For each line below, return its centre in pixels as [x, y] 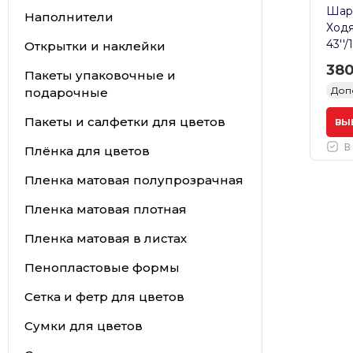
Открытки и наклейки [95, 46]
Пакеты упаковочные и [100, 75]
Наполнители [69, 17]
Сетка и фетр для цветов [104, 296]
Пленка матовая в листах [105, 238]
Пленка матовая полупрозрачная [134, 180]
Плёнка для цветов [87, 150]
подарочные [66, 92]
